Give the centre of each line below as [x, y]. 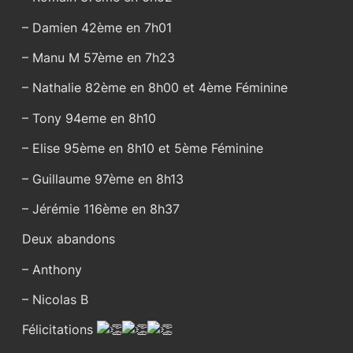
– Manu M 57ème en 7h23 [98, 58]
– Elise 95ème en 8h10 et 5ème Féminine [143, 149]
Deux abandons [69, 239]
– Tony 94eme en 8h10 [89, 118]
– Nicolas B [55, 300]
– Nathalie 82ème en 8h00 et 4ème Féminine [155, 88]
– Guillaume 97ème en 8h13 [103, 178]
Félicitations [59, 330]
